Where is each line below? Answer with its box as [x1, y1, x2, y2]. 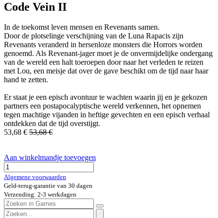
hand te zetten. [4, 75, 48, 84]
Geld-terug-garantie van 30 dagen [4, 182, 92, 190]
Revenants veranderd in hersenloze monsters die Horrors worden [4, 40, 202, 49]
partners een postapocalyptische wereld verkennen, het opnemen [4, 102, 201, 110]
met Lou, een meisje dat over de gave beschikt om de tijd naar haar [4, 67, 208, 75]
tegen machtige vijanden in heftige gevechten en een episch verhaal [4, 110, 210, 119]
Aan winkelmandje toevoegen [4, 153, 96, 162]
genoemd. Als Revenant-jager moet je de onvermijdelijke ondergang [4, 49, 213, 58]
